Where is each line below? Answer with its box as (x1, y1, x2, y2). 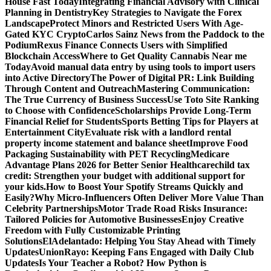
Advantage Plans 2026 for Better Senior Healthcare (5, 160, 215, 170)
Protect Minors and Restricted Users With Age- (50, 18, 243, 28)
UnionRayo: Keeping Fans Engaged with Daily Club (39, 247, 254, 257)
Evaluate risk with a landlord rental (85, 127, 231, 137)
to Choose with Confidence (5, 105, 115, 116)
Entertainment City (5, 127, 85, 137)
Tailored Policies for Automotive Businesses (5, 214, 181, 224)
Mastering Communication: (137, 83, 250, 94)
